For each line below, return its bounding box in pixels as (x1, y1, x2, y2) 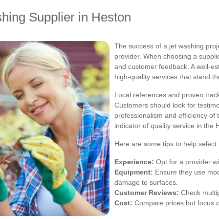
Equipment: (114, 168, 153, 176)
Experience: (114, 157, 154, 166)
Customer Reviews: (114, 188, 179, 197)
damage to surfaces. (114, 178, 178, 186)
